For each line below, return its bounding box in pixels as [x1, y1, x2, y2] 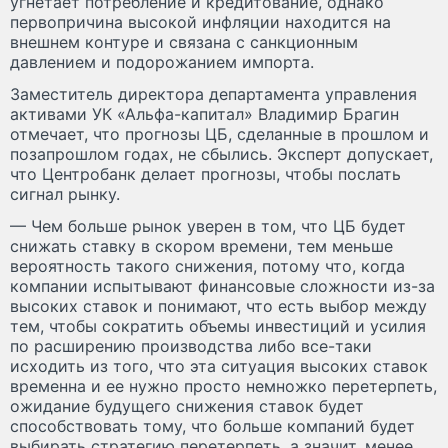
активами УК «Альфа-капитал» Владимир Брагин [10, 104, 399, 125]
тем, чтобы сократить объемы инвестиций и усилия [10, 316, 426, 337]
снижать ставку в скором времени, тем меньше [10, 236, 393, 257]
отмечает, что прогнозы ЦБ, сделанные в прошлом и [10, 124, 429, 145]
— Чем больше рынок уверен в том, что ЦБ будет [10, 216, 406, 237]
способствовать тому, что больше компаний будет [10, 416, 415, 437]
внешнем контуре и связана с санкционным [10, 32, 358, 53]
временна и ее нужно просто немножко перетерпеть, [10, 376, 437, 397]
